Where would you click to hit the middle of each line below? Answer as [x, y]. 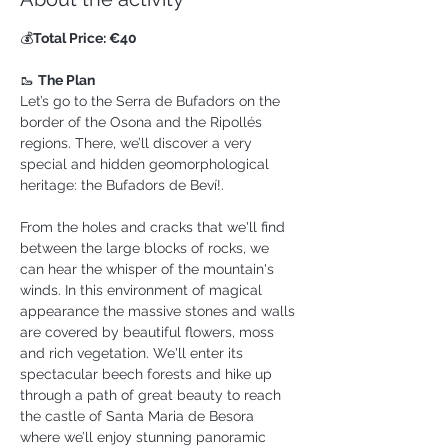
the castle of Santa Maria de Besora [139, 416]
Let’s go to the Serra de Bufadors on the [152, 101]
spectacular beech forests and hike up [148, 374]
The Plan [66, 80]
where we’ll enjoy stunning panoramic [145, 437]
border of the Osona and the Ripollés [143, 122]
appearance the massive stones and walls [159, 311]
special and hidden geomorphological [146, 164]
